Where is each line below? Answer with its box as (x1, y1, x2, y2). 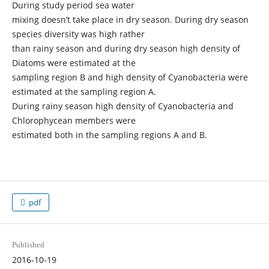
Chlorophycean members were (11, 115, 136, 126)
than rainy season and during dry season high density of (11, 43, 240, 54)
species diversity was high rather (11, 28, 145, 40)
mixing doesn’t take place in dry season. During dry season (11, 14, 249, 25)
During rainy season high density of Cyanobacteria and (11, 100, 234, 112)
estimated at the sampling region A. (11, 86, 156, 97)
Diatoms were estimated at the (11, 57, 136, 68)
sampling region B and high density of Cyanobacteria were (11, 71, 248, 83)
